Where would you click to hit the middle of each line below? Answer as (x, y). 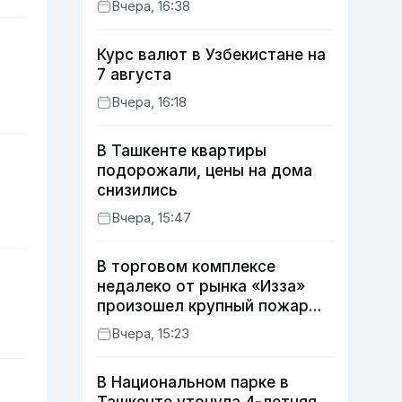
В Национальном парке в (193, 382)
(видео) (127, 326)
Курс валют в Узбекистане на (211, 55)
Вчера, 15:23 (150, 333)
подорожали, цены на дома (205, 170)
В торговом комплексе (186, 267)
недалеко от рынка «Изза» (201, 286)
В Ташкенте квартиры (182, 151)
